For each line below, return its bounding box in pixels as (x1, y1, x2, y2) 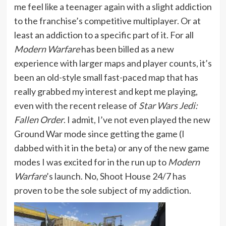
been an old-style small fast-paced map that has (14, 71, 198, 83)
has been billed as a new (79, 43, 174, 54)
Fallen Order (14, 114, 64, 125)
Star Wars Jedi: (138, 99, 198, 111)
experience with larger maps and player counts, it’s (14, 57, 212, 69)
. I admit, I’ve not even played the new (63, 114, 210, 125)
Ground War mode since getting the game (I (14, 128, 185, 139)
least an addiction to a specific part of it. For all (14, 29, 194, 40)
